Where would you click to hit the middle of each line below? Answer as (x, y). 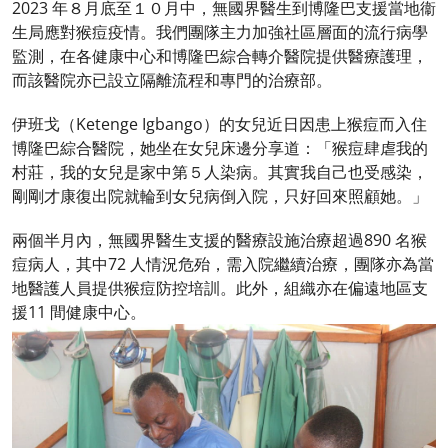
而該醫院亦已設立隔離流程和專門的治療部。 (172, 80)
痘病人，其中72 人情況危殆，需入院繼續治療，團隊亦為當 (223, 264)
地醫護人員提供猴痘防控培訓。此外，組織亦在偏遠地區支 (220, 288)
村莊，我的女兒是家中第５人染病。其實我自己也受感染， (220, 172)
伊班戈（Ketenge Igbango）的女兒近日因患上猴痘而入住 (219, 124)
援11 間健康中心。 (79, 312)
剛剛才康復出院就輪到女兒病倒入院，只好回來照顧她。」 (220, 196)
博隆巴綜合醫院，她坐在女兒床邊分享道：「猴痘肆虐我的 (220, 148)
